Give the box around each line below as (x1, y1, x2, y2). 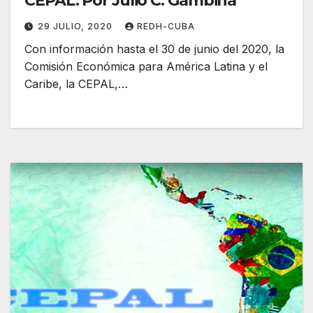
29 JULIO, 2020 (38, 21, 115, 31)
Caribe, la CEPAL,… (24, 77, 128, 91)
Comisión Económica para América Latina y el (24, 59, 268, 73)
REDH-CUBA (137, 21, 195, 31)
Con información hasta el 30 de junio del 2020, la (24, 42, 284, 56)
